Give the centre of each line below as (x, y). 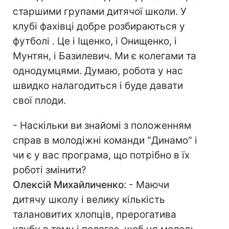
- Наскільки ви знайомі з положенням (102, 125)
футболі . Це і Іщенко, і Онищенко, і (95, 41)
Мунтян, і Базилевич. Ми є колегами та (105, 56)
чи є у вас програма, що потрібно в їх (101, 155)
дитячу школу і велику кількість (89, 200)
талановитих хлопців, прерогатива (95, 214)
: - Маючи (146, 185)
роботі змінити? (50, 170)
